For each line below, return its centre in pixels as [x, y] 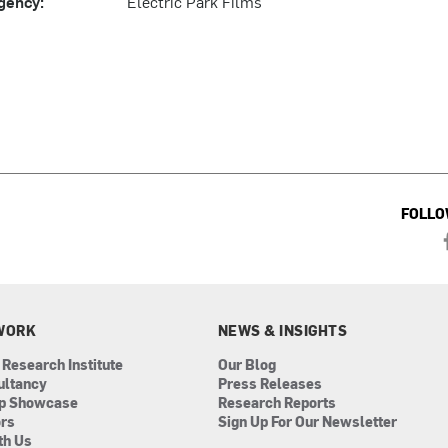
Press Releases [269, 383]
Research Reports [276, 402]
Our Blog [246, 364]
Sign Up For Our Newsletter [307, 421]
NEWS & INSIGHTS [282, 330]
